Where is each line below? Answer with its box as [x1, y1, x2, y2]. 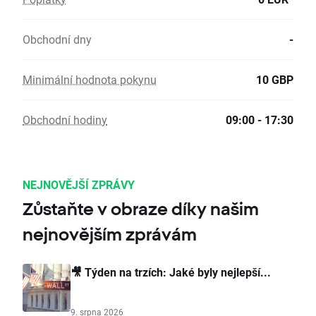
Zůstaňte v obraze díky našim [23, 199, 259, 219]
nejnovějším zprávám [23, 224, 197, 245]
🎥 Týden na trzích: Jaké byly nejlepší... [71, 265, 271, 280]
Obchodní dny [23, 32, 92, 47]
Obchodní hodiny [23, 112, 107, 128]
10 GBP [256, 72, 293, 87]
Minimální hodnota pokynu [23, 72, 157, 87]
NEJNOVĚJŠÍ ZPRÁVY [23, 177, 135, 193]
